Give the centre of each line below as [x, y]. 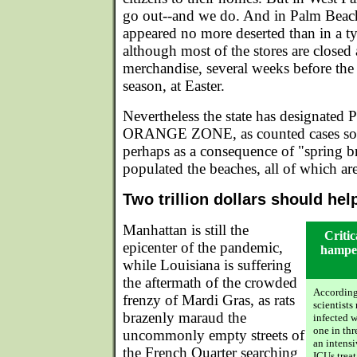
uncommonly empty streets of [214, 335]
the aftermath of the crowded [210, 282]
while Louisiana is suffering [207, 265]
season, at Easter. [174, 86]
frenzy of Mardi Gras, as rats [209, 300]
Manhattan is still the [186, 230]
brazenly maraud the [184, 318]
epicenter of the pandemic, [203, 247]
